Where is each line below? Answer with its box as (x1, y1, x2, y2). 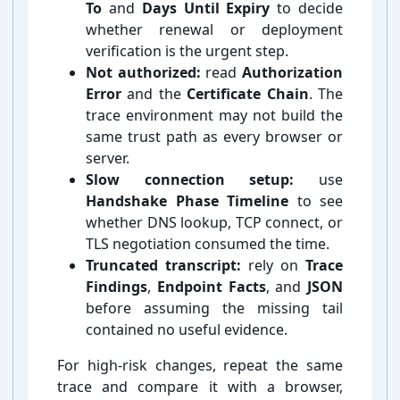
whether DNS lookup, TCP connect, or (86, 212, 343, 233)
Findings (86, 277, 147, 297)
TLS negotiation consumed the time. (86, 234, 329, 254)
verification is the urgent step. (86, 41, 288, 62)
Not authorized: (86, 62, 201, 83)
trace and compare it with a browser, (57, 377, 343, 397)
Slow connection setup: (86, 170, 295, 190)
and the (121, 84, 187, 104)
